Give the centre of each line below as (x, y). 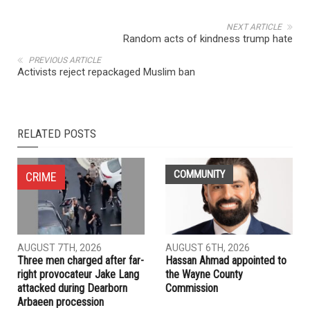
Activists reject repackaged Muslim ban (106, 226)
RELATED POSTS (57, 288)
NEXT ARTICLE (254, 181)
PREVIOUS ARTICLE (65, 214)
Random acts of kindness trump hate (208, 193)
